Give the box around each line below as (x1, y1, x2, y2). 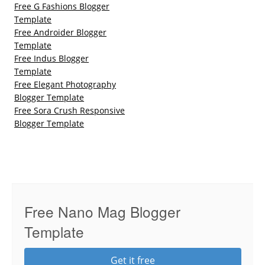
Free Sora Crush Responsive (14, 104, 125, 116)
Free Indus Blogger (14, 52, 89, 64)
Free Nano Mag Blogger (24, 201, 180, 222)
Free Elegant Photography (14, 78, 117, 90)
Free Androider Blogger (14, 26, 107, 38)
